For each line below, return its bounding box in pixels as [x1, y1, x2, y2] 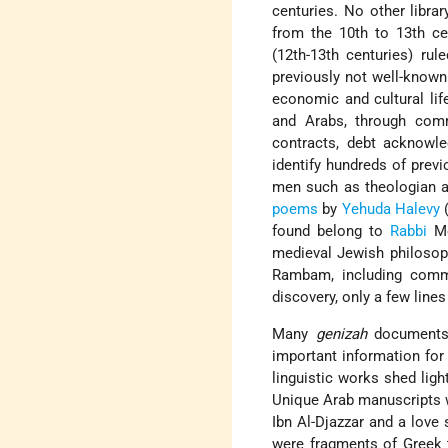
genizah [315, 325, 367, 344]
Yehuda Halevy [341, 200, 441, 219]
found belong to [272, 222, 390, 241]
